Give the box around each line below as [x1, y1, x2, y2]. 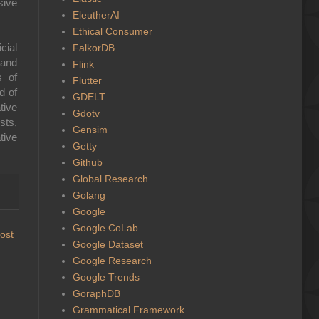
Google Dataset [72, 238, 143, 250]
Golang [72, 189, 105, 201]
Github [72, 156, 103, 168]
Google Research [72, 254, 152, 266]
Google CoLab [72, 221, 138, 234]
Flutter [72, 74, 102, 86]
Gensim [72, 123, 108, 135]
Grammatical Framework [72, 303, 184, 315]
